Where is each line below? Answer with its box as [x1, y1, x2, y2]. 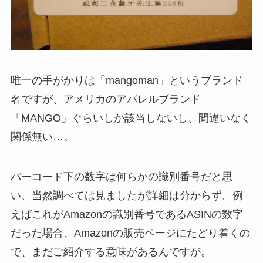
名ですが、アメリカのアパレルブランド [10, 93, 201, 105]
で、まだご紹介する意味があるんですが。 [10, 245, 211, 258]
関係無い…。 [10, 130, 74, 143]
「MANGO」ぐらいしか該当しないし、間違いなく [10, 112, 251, 124]
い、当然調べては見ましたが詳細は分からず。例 [10, 189, 243, 201]
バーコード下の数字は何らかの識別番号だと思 [10, 170, 232, 183]
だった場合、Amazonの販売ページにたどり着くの [10, 227, 250, 239]
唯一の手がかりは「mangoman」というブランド [10, 74, 243, 86]
